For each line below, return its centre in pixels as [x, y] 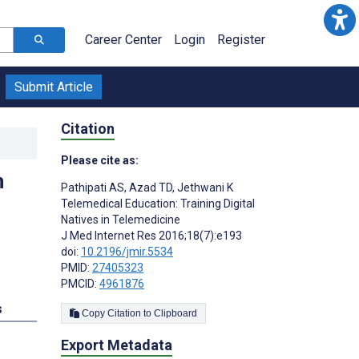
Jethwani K [204, 187]
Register [241, 40]
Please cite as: [100, 160]
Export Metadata [117, 345]
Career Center [123, 40]
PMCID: [80, 283]
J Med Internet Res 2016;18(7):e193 [151, 235]
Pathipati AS [93, 187]
